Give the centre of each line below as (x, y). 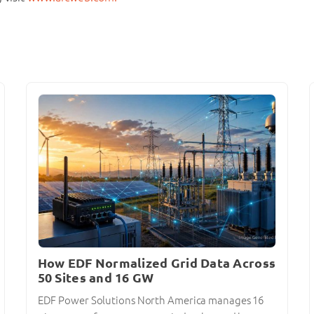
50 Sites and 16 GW (96, 277)
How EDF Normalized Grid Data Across (157, 262)
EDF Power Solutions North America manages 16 (151, 301)
